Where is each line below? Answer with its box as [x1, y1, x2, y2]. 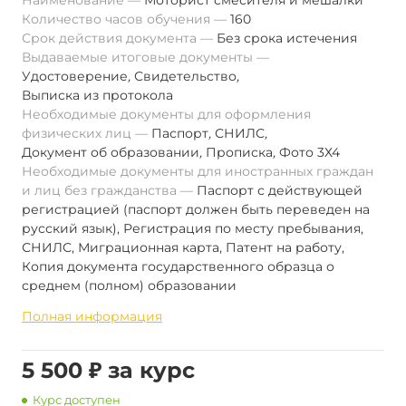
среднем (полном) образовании [22, 277, 237, 294]
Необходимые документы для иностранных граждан [22, 163, 373, 179]
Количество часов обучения [22, 11, 214, 27]
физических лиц [22, 125, 135, 141]
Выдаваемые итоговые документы [22, 49, 256, 65]
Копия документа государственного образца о [22, 258, 334, 275]
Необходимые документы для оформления [22, 106, 311, 122]
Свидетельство [134, 68, 237, 84]
